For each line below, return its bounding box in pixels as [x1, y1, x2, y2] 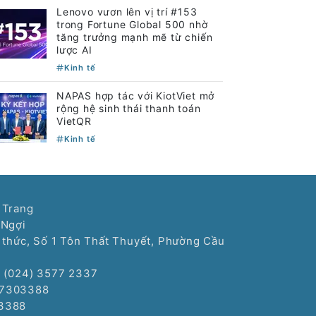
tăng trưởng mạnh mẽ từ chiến [56, 30, 213, 43]
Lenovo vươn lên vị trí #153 [56, 5, 197, 18]
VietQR [56, 114, 92, 127]
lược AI [56, 43, 92, 56]
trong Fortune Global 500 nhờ [56, 18, 208, 30]
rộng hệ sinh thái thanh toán [56, 102, 201, 114]
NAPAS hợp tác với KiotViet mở [56, 89, 215, 102]
